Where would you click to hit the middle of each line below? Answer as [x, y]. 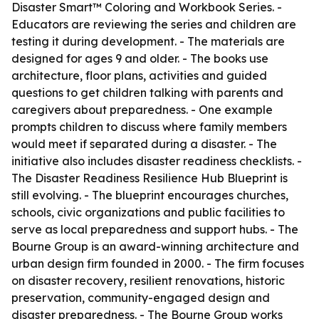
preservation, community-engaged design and [141, 298]
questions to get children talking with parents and [147, 93]
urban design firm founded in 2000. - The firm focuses [158, 263]
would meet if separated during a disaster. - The [144, 144]
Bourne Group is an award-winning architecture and [155, 246]
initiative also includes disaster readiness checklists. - [157, 161]
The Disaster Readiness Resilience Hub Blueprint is [150, 178]
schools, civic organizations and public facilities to [148, 212]
